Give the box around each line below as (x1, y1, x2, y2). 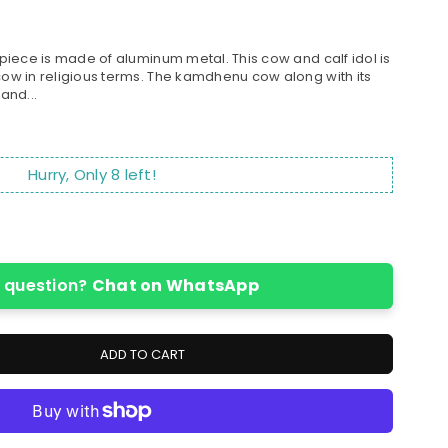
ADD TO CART (99, 344, 185, 364)
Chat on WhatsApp (91, 274, 259, 298)
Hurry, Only (28, 164, 112, 186)
